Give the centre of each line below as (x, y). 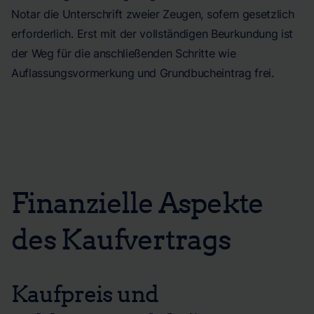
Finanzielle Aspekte (138, 202)
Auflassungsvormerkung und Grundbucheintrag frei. (143, 73)
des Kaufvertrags (121, 238)
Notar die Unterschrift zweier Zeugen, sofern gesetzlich (153, 14)
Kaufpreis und (85, 293)
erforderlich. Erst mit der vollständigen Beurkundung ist (152, 34)
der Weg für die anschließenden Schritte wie (124, 53)
